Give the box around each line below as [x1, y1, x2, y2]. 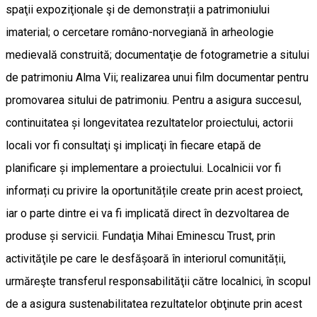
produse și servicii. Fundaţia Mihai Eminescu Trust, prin [6, 229, 275, 243]
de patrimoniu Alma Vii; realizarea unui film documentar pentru [6, 70, 309, 84]
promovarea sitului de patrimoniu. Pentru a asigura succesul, [6, 93, 301, 107]
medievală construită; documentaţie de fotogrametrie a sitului [6, 47, 309, 62]
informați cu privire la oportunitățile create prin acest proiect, [6, 183, 303, 197]
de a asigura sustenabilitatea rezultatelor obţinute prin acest [6, 296, 302, 311]
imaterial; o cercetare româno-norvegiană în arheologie [6, 25, 274, 39]
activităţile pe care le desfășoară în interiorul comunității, [6, 251, 286, 265]
